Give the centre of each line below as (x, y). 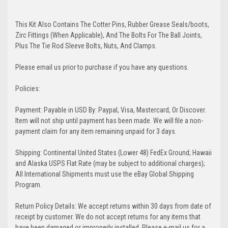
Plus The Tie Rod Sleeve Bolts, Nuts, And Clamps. (86, 46)
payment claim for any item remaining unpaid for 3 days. (96, 131)
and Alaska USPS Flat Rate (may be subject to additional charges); (110, 163)
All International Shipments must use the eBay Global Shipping (105, 174)
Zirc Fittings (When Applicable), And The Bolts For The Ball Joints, (109, 35)
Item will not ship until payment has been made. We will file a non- (109, 120)
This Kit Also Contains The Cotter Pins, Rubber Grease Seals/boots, (112, 24)
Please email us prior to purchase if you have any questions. (102, 67)
